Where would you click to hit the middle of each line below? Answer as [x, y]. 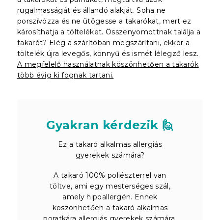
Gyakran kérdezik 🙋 [110, 125]
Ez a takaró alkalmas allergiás [110, 144]
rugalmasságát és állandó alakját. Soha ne [92, 10]
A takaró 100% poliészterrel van [110, 175]
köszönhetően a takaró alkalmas [110, 207]
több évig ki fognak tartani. [66, 75]
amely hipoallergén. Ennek [110, 197]
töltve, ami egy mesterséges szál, [110, 186]
